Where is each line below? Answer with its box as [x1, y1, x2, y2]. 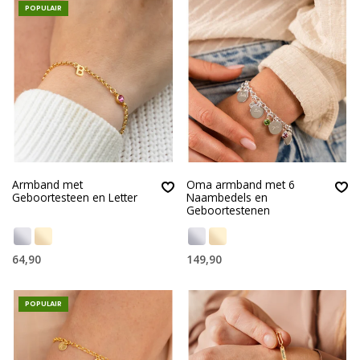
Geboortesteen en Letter [12, 189, 137, 205]
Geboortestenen [186, 202, 270, 218]
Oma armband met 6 [186, 176, 295, 192]
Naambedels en [186, 189, 268, 205]
